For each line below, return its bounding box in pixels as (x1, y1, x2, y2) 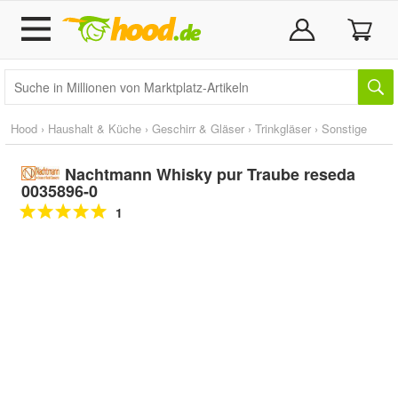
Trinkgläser (255, 120, 311, 137)
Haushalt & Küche (48, 120, 141, 137)
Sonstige (322, 120, 367, 137)
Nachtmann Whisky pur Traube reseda (64, 163, 355, 186)
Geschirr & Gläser (152, 120, 244, 137)
